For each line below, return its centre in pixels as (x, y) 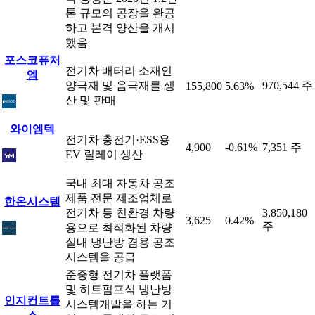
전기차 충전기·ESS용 (118, 140)
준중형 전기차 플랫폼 (119, 275)
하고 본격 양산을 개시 (120, 28)
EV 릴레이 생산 (104, 154)
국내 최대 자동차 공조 (120, 183)
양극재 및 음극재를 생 (120, 85)
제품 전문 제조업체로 (119, 198)
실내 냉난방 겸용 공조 (120, 242)
